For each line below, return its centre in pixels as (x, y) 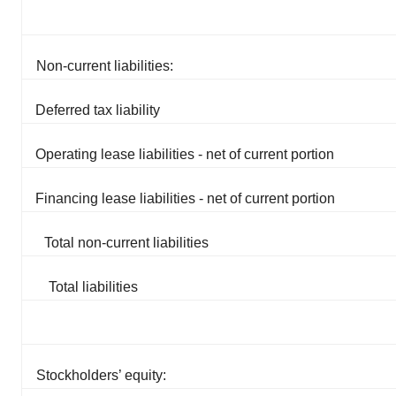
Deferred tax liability (98, 110)
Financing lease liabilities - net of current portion (185, 199)
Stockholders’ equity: (101, 376)
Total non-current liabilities (126, 243)
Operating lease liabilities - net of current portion (185, 155)
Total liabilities (93, 287)
